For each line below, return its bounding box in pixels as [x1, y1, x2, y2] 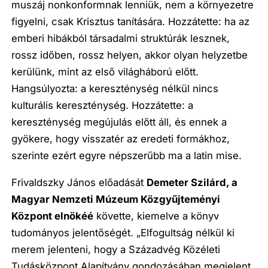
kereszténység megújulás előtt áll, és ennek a [11, 116, 227, 129]
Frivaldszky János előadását [11, 176, 147, 189]
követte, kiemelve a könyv [93, 210, 220, 223]
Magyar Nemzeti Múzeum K [11, 193, 148, 206]
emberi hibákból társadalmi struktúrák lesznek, [11, 32, 230, 45]
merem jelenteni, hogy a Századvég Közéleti [11, 243, 221, 256]
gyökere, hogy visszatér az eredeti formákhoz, [11, 133, 230, 145]
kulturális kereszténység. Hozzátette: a [11, 99, 194, 112]
